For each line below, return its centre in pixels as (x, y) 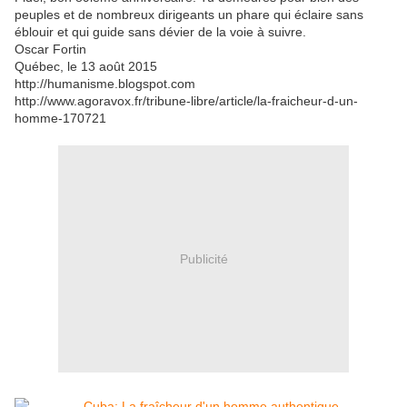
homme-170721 (60, 119)
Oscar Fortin (50, 50)
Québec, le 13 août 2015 (86, 67)
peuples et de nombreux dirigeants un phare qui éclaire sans (189, 15)
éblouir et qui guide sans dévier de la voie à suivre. (160, 32)
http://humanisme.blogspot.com (105, 84)
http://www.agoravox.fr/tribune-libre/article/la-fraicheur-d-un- (186, 101)
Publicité (203, 258)
